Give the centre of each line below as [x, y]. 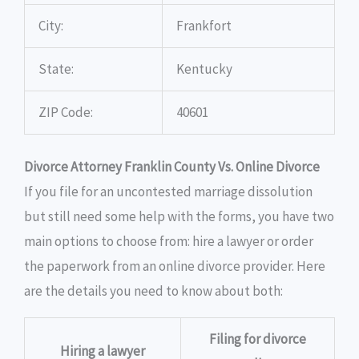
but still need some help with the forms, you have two [179, 216]
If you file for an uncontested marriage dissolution [168, 192]
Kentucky [204, 69]
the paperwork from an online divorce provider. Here [175, 266]
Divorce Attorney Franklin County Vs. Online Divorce [172, 167]
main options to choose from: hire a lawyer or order [169, 241]
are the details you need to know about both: [153, 291]
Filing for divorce [258, 339]
